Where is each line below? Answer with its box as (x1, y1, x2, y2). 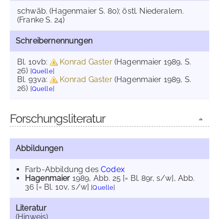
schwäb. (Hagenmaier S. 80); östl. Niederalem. (17, 6, 184, 16)
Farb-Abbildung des (25, 165, 101, 174)
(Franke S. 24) (17, 15, 65, 24)
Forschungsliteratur (10, 111, 105, 126)
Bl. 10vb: (17, 57, 50, 66)
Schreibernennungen (16, 36, 92, 45)
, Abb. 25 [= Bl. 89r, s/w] (89, 174, 174, 183)
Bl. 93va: (17, 75, 50, 84)
